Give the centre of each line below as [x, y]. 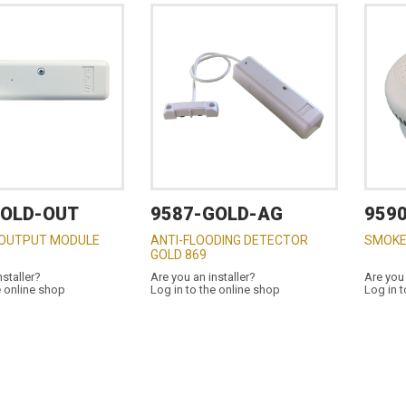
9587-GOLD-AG [216, 214]
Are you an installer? [203, 277]
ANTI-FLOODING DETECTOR [229, 240]
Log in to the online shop [215, 290]
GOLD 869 [178, 255]
